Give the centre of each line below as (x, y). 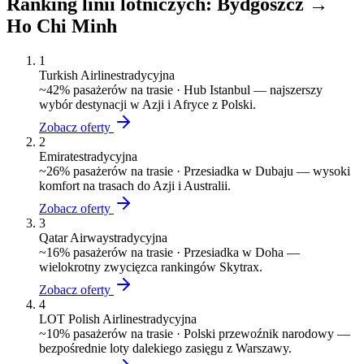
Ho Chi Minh (62, 26)
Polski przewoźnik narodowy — (267, 334)
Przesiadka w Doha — (242, 253)
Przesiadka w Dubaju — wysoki (267, 171)
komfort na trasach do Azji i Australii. (135, 186)
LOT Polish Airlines (91, 319)
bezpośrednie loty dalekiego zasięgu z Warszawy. (165, 349)
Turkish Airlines (80, 76)
